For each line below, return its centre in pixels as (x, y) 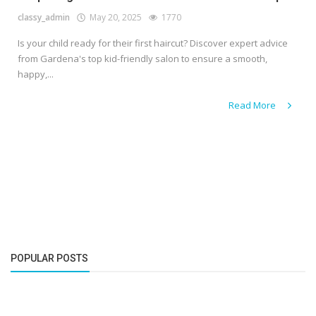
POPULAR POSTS (49, 259)
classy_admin (44, 18)
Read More (253, 105)
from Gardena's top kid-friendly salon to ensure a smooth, (142, 59)
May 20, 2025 (114, 18)
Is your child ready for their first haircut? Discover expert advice (153, 43)
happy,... (36, 74)
